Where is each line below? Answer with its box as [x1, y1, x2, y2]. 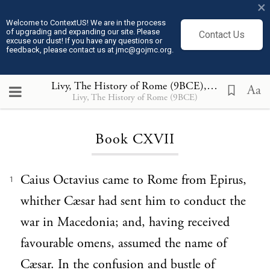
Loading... [115, 96, 155, 108]
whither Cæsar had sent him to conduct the [20, 193, 246, 210]
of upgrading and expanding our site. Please [6, 27, 160, 36]
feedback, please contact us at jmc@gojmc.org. [6, 45, 174, 54]
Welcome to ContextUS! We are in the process [6, 18, 166, 27]
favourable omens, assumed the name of [20, 235, 227, 252]
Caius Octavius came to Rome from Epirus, [20, 172, 246, 189]
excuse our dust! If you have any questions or [6, 36, 162, 45]
